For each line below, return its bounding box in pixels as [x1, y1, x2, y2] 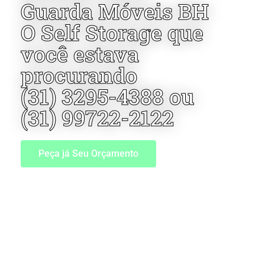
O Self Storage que [21, 18, 203, 47]
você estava [21, 40, 139, 68]
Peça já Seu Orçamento [38, 148, 138, 159]
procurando [21, 61, 137, 89]
